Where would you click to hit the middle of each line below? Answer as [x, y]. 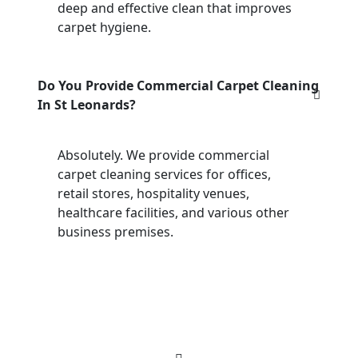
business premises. [115, 231]
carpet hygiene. [104, 27]
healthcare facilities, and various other [173, 212]
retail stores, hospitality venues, [153, 193]
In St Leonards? [87, 104]
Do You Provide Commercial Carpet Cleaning [178, 85]
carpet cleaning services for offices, [164, 174]
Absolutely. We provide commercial [163, 155]
